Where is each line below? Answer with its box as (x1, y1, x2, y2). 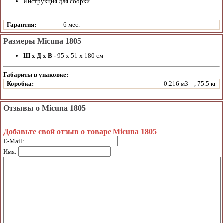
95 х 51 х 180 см (56, 52, 103, 59)
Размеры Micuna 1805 (3, 37, 81, 45)
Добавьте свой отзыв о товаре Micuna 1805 (3, 127, 157, 136)
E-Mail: (3, 137, 26, 145)
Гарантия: (7, 21, 36, 28)
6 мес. (63, 21, 80, 28)
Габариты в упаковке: (3, 70, 68, 78)
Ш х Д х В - (23, 52, 56, 59)
